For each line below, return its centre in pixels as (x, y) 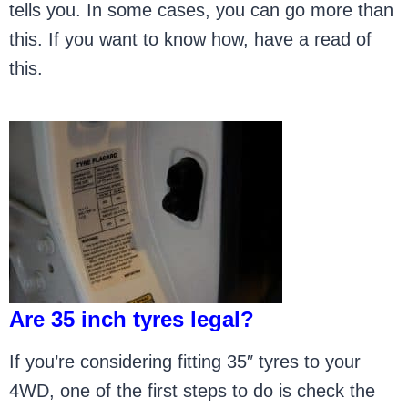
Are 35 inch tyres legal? (132, 319)
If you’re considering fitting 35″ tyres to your (185, 362)
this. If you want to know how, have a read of (191, 39)
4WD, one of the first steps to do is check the (193, 391)
